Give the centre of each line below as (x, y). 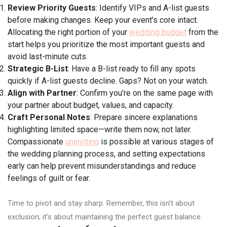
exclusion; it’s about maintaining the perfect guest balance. (105, 217)
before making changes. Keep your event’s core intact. (103, 20)
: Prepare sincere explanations (144, 118)
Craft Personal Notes (49, 118)
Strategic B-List (38, 69)
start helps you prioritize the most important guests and (106, 45)
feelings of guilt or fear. (49, 178)
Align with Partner (42, 93)
